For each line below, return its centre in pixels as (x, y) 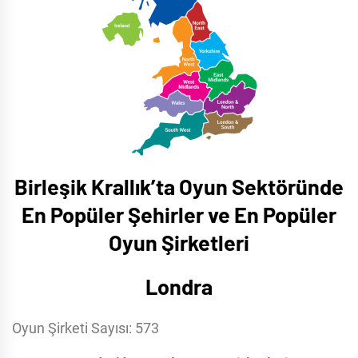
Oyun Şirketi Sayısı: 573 (86, 328)
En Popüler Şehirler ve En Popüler (179, 215)
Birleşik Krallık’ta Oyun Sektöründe (179, 187)
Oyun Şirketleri (179, 243)
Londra (179, 286)
